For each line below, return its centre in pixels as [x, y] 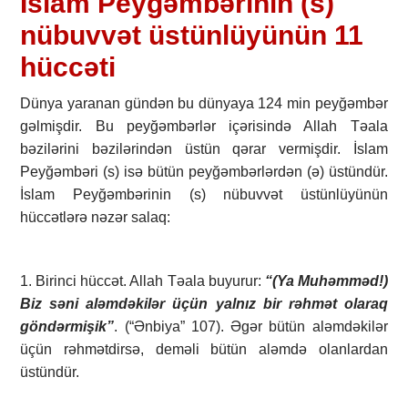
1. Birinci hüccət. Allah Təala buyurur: [143, 281]
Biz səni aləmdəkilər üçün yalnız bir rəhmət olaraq [204, 304]
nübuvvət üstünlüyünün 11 [192, 36]
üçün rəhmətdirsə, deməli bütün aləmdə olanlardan [204, 350]
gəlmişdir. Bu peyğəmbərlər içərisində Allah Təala [204, 127]
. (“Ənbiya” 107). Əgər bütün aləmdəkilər [251, 327]
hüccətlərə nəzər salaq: [96, 218]
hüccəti [68, 67]
